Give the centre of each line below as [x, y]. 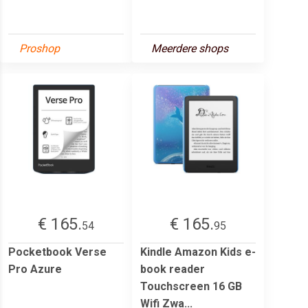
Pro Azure [35, 269]
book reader [173, 269]
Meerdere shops [190, 48]
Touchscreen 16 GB [191, 286]
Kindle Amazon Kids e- [198, 252]
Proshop [40, 48]
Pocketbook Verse [57, 252]
